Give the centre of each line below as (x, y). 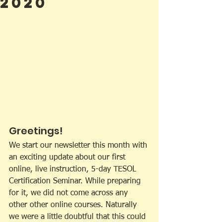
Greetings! (36, 131)
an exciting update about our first (68, 158)
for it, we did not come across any (70, 194)
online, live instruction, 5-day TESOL (74, 170)
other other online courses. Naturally (74, 205)
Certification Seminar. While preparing (76, 182)
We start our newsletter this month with (79, 146)
